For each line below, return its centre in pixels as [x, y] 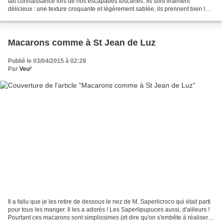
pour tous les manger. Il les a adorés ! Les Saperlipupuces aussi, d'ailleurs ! [109, 209]
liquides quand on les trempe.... [50, 17]
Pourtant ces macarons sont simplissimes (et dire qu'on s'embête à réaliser [108, 217]
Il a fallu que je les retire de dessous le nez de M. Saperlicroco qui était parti [109, 201]
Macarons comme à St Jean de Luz [82, 43]
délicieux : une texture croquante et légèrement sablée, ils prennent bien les [110, 9]
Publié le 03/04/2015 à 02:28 [47, 61]
